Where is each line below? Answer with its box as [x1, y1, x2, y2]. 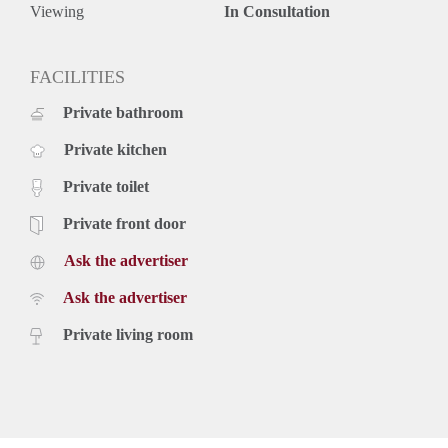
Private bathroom [63, 103, 183, 121]
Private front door [63, 214, 186, 232]
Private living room [63, 325, 193, 343]
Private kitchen [64, 140, 167, 158]
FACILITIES [30, 66, 125, 87]
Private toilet [63, 177, 149, 195]
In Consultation [224, 2, 330, 20]
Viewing [30, 2, 84, 20]
